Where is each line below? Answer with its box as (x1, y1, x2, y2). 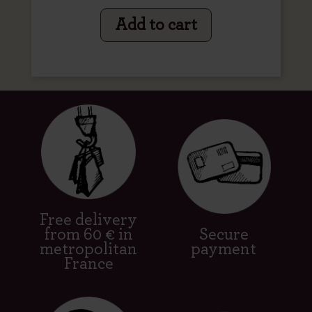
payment (191, 241, 256, 258)
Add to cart (115, 17, 197, 34)
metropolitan (40, 241, 137, 258)
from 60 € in (44, 226, 133, 244)
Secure (198, 226, 249, 244)
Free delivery (40, 212, 137, 229)
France (63, 256, 114, 273)
